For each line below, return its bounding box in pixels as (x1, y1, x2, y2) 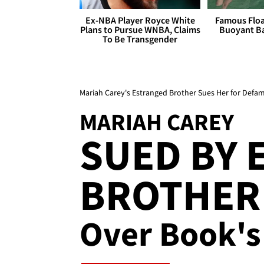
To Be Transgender (103, 33, 178, 45)
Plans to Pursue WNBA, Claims (80, 24, 200, 36)
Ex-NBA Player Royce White (85, 14, 195, 27)
